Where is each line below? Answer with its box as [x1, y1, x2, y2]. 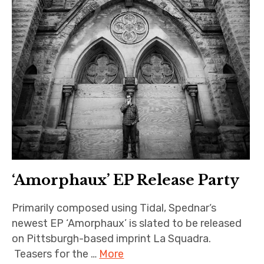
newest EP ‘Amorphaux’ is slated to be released [12, 217, 242, 230]
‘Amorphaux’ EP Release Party [12, 171, 240, 189]
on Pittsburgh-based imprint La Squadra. [12, 232, 212, 246]
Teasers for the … [12, 247, 100, 261]
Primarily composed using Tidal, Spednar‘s [12, 202, 217, 215]
